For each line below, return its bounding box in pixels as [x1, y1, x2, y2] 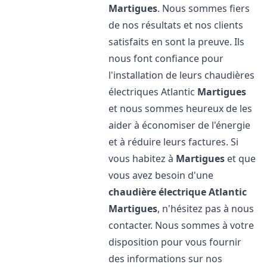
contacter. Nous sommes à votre [108, 219, 254, 232]
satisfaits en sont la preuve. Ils [108, 35, 245, 48]
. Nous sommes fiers [157, 2, 250, 15]
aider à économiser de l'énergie [108, 119, 251, 132]
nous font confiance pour [108, 52, 224, 65]
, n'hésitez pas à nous [157, 202, 254, 215]
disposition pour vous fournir [108, 235, 242, 249]
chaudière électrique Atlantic [108, 185, 247, 198]
